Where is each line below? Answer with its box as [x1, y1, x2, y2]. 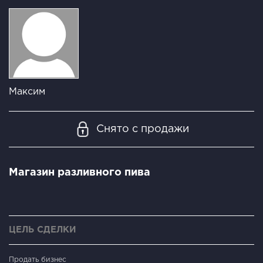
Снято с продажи [96, 124, 189, 134]
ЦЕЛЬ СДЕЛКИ [9, 225, 76, 234]
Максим [9, 87, 45, 96]
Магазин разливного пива [9, 167, 150, 177]
